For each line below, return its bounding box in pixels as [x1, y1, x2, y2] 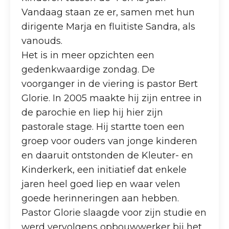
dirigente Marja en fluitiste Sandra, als [21, 20, 196, 32]
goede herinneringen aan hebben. [21, 192, 179, 204]
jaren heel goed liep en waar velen [21, 178, 181, 190]
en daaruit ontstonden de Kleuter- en [21, 149, 194, 161]
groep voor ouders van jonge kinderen [21, 135, 198, 147]
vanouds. [21, 35, 63, 47]
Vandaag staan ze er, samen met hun [21, 6, 195, 18]
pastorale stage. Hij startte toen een [21, 121, 185, 132]
